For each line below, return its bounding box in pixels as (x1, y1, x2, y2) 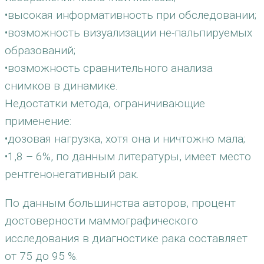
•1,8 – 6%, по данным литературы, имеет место (5, 150, 251, 163)
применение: (5, 114, 71, 128)
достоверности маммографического (5, 214, 198, 227)
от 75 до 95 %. (5, 249, 78, 263)
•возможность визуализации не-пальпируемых (5, 26, 252, 39)
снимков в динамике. (5, 79, 118, 93)
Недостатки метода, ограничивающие (5, 97, 205, 110)
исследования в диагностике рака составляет (5, 232, 247, 245)
